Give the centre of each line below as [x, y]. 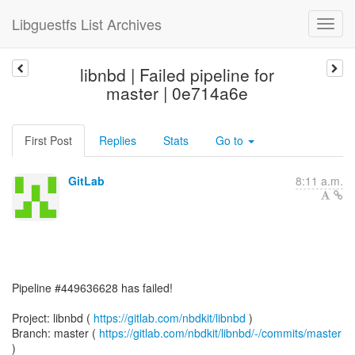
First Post [48, 140]
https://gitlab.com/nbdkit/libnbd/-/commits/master [220, 333]
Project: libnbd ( [53, 318]
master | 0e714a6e [177, 93]
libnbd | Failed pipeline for [177, 74]
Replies [118, 140]
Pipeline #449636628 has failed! [92, 288]
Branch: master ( [55, 333]
